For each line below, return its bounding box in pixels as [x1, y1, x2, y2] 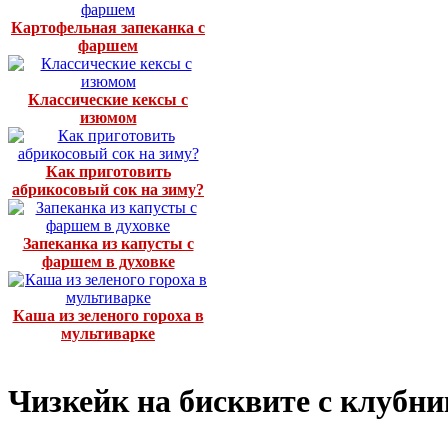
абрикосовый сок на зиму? [12, 181, 204, 199]
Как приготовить [45, 163, 171, 181]
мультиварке [61, 325, 155, 343]
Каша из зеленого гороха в [12, 307, 204, 325]
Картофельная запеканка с [11, 19, 205, 37]
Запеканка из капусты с [22, 235, 194, 253]
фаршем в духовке [41, 253, 175, 271]
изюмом [79, 109, 137, 127]
